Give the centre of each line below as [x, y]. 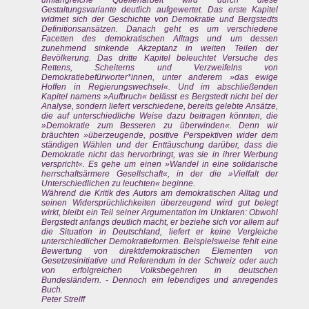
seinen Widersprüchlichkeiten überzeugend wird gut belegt [160, 203]
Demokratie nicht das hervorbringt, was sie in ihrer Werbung [160, 155]
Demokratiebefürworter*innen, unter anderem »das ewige [160, 78]
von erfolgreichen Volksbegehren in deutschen [160, 271]
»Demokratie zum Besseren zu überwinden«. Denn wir [160, 126]
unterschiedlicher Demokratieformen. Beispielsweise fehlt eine [160, 242]
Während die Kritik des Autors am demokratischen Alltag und [160, 193]
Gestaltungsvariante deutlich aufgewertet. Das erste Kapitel [160, 10]
